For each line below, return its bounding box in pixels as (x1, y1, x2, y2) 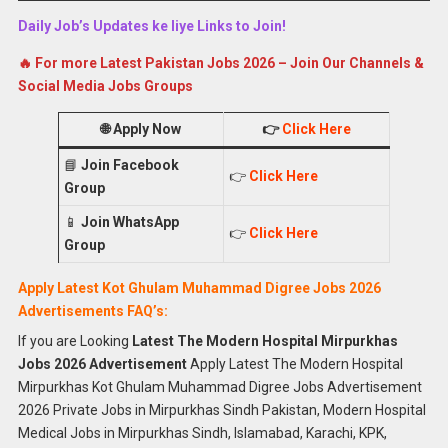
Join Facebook (80, 156, 179, 173)
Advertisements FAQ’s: (17, 302, 168, 319)
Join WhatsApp (80, 213, 179, 230)
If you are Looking (17, 332, 132, 349)
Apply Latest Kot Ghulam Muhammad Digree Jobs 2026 (17, 279, 381, 296)
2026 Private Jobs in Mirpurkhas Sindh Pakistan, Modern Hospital (17, 401, 426, 418)
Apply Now (112, 120, 181, 137)
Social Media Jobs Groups (17, 77, 193, 94)
